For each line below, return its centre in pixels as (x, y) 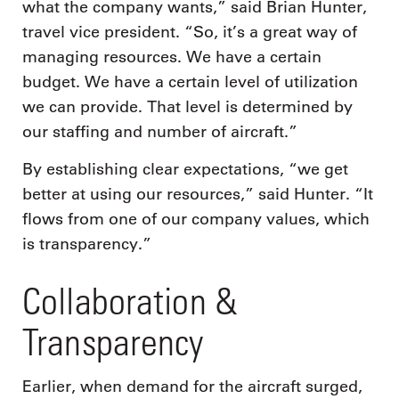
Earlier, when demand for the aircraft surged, (192, 387)
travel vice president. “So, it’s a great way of (190, 32)
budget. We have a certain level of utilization (190, 82)
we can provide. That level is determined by (187, 107)
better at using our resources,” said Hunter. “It (198, 194)
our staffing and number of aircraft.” (160, 132)
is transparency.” (87, 244)
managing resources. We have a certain (172, 57)
